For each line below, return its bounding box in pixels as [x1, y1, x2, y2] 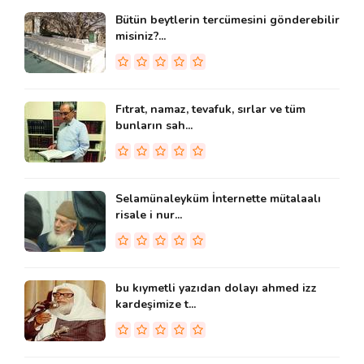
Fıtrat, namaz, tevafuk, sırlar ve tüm [115, 102, 305, 118]
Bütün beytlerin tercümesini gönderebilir [115, 12, 340, 28]
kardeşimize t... [115, 297, 196, 313]
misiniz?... [115, 28, 166, 45]
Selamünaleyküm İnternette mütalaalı [115, 191, 321, 207]
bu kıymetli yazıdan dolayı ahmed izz [115, 280, 317, 297]
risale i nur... [115, 207, 182, 223]
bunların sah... [115, 118, 193, 134]
